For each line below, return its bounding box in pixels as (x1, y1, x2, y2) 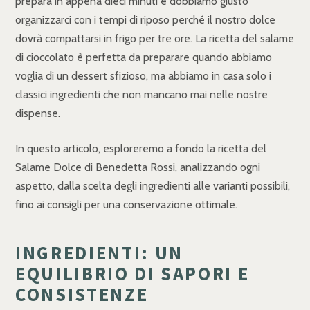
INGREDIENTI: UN (15, 241, 183, 264)
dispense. (15, 106, 60, 120)
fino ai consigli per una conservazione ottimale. (15, 197, 237, 211)
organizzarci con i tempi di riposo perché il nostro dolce (15, 12, 275, 26)
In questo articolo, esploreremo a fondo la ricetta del (15, 141, 266, 155)
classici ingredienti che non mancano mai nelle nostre (15, 87, 268, 101)
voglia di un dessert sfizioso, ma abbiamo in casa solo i (15, 69, 271, 82)
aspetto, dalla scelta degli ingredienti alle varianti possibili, (15, 179, 290, 192)
